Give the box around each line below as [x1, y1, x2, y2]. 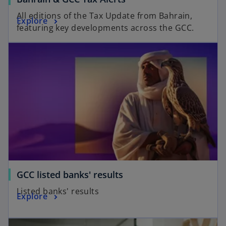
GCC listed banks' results [17, 168, 123, 181]
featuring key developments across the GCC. [17, 22, 194, 33]
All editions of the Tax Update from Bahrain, [17, 10, 193, 21]
